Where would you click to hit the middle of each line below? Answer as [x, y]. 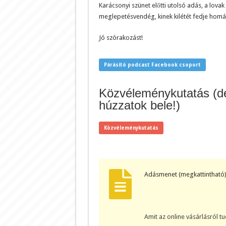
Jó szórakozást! [121, 37]
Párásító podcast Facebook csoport [152, 65]
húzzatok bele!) [139, 105]
